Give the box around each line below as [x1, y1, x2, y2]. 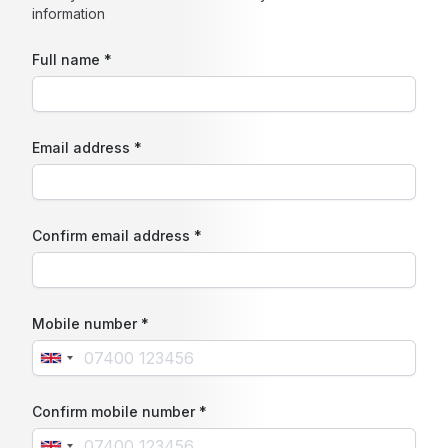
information [32, 5, 105, 22]
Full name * [32, 51, 112, 68]
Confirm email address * [32, 227, 202, 244]
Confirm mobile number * [32, 403, 207, 420]
